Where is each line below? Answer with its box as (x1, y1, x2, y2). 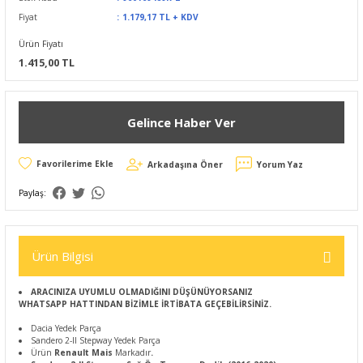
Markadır (115, 347, 152, 358)
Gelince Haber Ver (127, 113, 236, 130)
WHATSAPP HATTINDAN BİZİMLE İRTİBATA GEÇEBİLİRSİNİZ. (19, 298, 271, 310)
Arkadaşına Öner (147, 159, 223, 170)
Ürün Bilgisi (32, 248, 93, 264)
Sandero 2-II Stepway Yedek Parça (31, 335, 161, 346)
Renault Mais (54, 347, 116, 358)
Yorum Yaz (257, 159, 303, 170)
